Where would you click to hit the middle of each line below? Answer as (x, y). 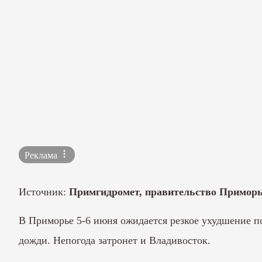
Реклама (42, 156)
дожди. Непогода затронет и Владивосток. (115, 240)
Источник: (44, 192)
